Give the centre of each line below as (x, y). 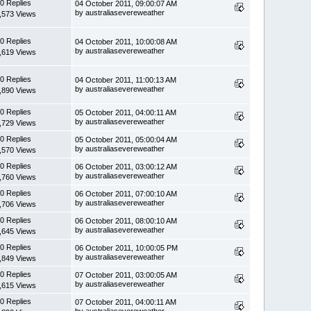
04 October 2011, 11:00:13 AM (126, 79)
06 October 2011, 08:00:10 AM (126, 220)
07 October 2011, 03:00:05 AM (126, 275)
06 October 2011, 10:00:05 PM (127, 247)
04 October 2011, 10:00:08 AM (126, 41)
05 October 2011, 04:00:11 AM (126, 112)
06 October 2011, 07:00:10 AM (126, 193)
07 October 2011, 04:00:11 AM (126, 302)
